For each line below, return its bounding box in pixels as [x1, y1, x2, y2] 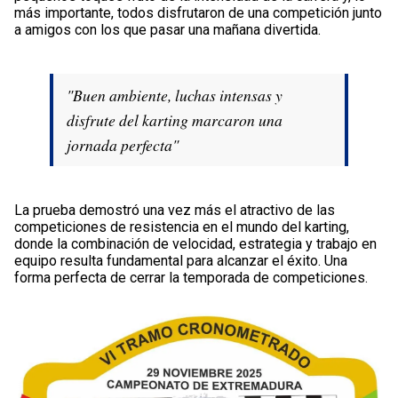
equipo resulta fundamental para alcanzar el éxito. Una [14, 251, 347, 269]
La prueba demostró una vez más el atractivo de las [14, 201, 335, 219]
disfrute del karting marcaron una [67, 108, 283, 131]
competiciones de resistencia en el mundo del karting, [14, 218, 349, 235]
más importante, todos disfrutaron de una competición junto [14, 4, 382, 21]
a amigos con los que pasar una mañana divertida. [14, 20, 321, 38]
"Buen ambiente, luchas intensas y [67, 84, 283, 106]
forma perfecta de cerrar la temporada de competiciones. [14, 268, 368, 286]
